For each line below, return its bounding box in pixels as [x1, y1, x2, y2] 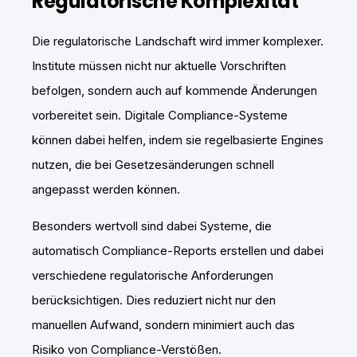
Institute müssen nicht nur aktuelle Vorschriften [32, 58, 286, 74]
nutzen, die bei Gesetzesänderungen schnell [32, 157, 274, 173]
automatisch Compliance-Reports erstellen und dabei [32, 243, 324, 259]
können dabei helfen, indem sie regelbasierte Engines [32, 132, 324, 148]
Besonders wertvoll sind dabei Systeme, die [32, 218, 272, 234]
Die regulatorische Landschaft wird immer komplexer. [32, 33, 324, 49]
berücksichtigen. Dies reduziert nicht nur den [32, 292, 276, 308]
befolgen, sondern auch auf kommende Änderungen [32, 83, 317, 99]
